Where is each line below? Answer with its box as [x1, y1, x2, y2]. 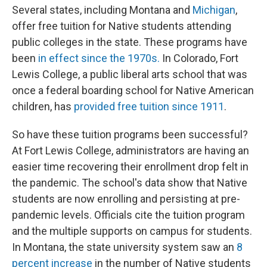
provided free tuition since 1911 [74, 100, 224, 113]
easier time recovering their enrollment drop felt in [12, 160, 249, 173]
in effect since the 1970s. [38, 52, 160, 64]
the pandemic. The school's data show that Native [12, 176, 247, 189]
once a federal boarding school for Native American [12, 84, 254, 97]
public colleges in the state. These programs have [12, 36, 247, 48]
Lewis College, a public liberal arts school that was [12, 68, 247, 80]
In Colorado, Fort [160, 52, 238, 64]
